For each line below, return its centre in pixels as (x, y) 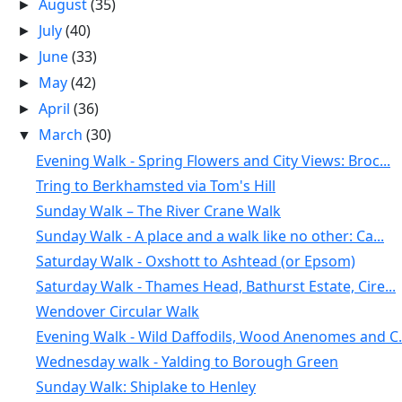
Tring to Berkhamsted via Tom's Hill (155, 186)
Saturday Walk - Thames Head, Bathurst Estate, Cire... (215, 286)
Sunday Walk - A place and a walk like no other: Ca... (210, 236)
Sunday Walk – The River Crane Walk (158, 211)
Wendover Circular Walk (117, 311)
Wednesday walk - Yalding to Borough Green (187, 362)
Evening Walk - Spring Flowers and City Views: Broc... (213, 161)
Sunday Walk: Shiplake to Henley (145, 387)
